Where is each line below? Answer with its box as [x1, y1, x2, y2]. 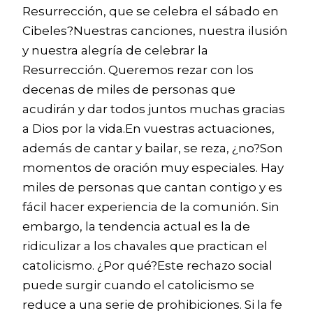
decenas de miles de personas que [22, 82, 235, 96]
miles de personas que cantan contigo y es [22, 180, 282, 194]
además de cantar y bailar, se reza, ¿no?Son [22, 141, 283, 155]
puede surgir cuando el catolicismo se [22, 278, 254, 292]
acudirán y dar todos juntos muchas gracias [22, 102, 285, 116]
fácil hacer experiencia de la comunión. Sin [22, 200, 279, 214]
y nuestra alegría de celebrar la [22, 43, 208, 57]
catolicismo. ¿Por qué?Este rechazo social [22, 259, 272, 272]
